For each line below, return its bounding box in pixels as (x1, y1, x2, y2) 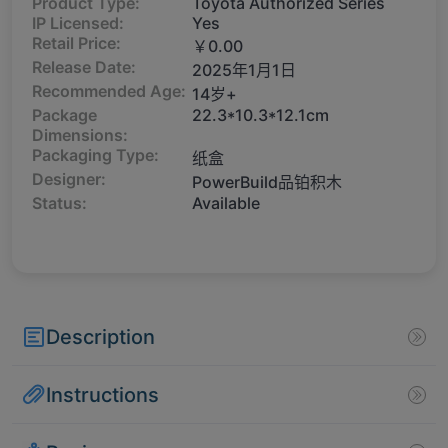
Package (32, 105, 97, 126)
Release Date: (32, 57, 136, 78)
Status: (32, 193, 87, 214)
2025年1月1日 (192, 60, 296, 81)
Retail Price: (32, 33, 121, 54)
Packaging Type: (32, 145, 159, 166)
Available (192, 193, 260, 214)
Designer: (32, 169, 106, 190)
